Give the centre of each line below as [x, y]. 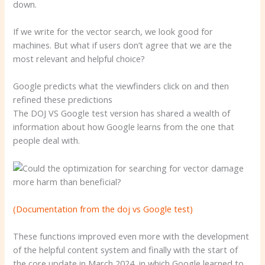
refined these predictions [63, 100]
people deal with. [47, 140]
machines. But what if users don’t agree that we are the [123, 45]
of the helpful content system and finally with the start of [126, 250]
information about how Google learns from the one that [124, 127]
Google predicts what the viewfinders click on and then [121, 86]
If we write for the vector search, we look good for [113, 31]
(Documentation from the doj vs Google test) [103, 209]
